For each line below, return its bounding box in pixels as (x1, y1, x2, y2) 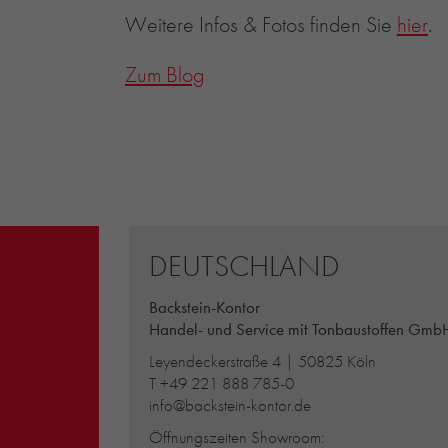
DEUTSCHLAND (149, 247, 341, 286)
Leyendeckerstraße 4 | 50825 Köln (149, 350, 377, 373)
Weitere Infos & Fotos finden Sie (124, 10, 397, 40)
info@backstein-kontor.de (149, 394, 312, 417)
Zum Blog (124, 60, 204, 90)
